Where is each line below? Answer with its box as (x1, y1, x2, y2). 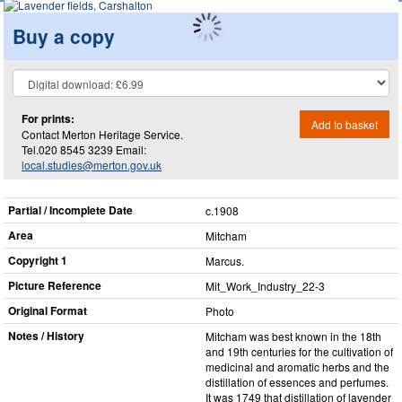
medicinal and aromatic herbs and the (205, 359, 389, 374)
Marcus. (205, 253, 244, 268)
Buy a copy (13, 22, 115, 49)
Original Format (8, 302, 87, 319)
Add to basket (311, 116, 378, 132)
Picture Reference (8, 277, 101, 293)
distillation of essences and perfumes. (205, 374, 389, 389)
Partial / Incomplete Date (8, 202, 133, 218)
